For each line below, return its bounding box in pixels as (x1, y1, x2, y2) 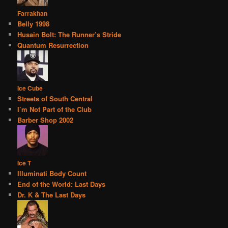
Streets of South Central (17, 93, 93, 103)
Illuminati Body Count (17, 168, 87, 178)
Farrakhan (17, 8, 48, 18)
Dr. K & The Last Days (17, 189, 86, 199)
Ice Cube (17, 83, 43, 93)
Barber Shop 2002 (17, 115, 74, 125)
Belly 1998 (17, 18, 50, 28)
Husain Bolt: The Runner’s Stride (17, 29, 122, 39)
